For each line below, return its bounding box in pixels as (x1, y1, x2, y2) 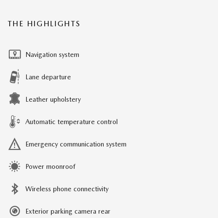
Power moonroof (25, 163, 75, 171)
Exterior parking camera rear (25, 207, 110, 216)
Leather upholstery (25, 95, 81, 104)
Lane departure (25, 73, 71, 81)
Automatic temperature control (25, 118, 118, 126)
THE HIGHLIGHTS (8, 19, 81, 29)
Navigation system (25, 51, 79, 59)
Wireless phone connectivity (25, 185, 109, 193)
